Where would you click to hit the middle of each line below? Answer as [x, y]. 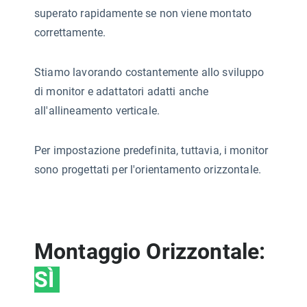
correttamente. [70, 32]
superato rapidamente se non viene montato [143, 13]
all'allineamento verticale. [97, 110]
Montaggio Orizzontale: [150, 251]
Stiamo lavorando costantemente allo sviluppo [149, 72]
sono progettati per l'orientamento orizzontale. [148, 169]
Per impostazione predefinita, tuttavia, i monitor [151, 150]
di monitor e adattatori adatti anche [122, 91]
